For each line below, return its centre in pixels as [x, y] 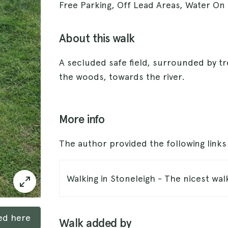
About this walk [97, 38]
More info [82, 119]
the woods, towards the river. [122, 77]
